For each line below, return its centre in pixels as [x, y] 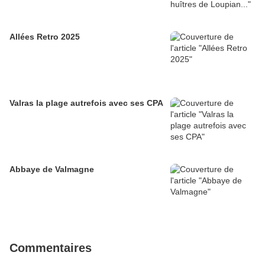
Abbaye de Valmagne [52, 169]
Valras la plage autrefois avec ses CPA [86, 103]
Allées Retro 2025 [45, 37]
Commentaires [51, 248]
